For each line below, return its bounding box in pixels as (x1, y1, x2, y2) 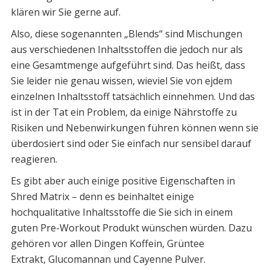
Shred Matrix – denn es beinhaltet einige (10, 190, 194, 204)
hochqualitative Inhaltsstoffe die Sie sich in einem (10, 206, 233, 219)
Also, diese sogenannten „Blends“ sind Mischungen (10, 27, 242, 41)
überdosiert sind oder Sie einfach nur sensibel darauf (10, 137, 251, 151)
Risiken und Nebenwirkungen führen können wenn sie (10, 121, 259, 135)
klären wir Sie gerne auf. (10, 5, 121, 19)
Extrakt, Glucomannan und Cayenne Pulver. (10, 253, 206, 266)
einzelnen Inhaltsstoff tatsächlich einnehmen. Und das (10, 90, 255, 104)
